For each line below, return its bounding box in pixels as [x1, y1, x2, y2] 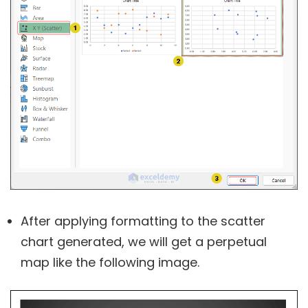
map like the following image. [21, 254, 199, 272]
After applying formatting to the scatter [21, 212, 265, 230]
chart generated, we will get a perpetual [21, 233, 267, 251]
